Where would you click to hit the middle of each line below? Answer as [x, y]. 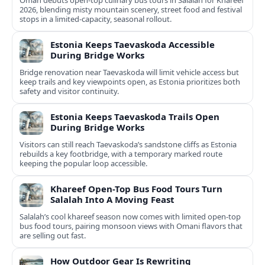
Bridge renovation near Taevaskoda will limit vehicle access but [129, 72]
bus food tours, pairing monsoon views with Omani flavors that [131, 226]
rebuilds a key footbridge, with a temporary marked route [121, 154]
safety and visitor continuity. [69, 91]
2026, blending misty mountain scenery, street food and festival [131, 10]
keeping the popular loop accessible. [83, 164]
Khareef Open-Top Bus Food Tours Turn [136, 189]
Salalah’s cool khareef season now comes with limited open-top [130, 217]
